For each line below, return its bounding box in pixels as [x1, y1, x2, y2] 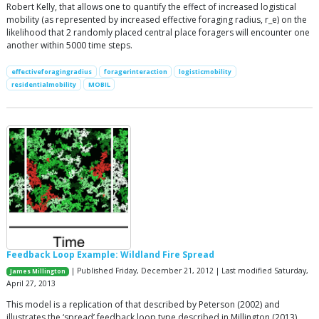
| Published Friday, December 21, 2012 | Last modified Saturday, [69, 266, 309, 276]
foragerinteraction [103, 66, 167, 76]
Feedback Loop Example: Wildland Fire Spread [6, 249, 214, 261]
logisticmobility [179, 66, 232, 76]
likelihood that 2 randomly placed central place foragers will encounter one [6, 26, 310, 38]
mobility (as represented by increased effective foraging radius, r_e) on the [6, 13, 307, 26]
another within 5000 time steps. [6, 38, 132, 51]
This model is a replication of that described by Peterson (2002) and [6, 298, 280, 311]
